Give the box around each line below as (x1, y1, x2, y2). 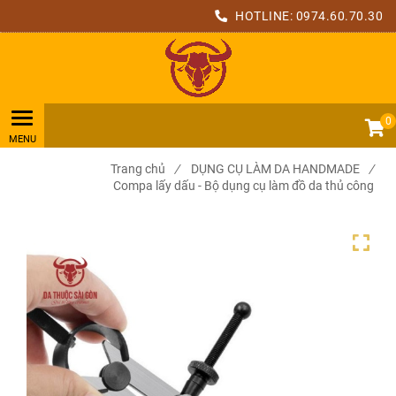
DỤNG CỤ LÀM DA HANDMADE (191, 162, 360, 176)
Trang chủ (110, 162, 165, 176)
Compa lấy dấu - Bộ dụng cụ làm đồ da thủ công (113, 179, 374, 193)
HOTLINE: (232, 9, 296, 23)
